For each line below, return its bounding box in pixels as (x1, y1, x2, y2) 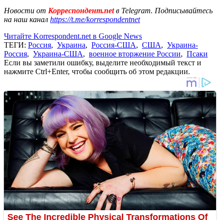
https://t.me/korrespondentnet (50, 15, 140, 24)
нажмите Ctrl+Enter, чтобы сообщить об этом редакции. (4, 67, 190, 76)
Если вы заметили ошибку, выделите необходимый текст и (4, 58, 201, 67)
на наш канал (4, 15, 50, 24)
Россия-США (91, 40, 136, 49)
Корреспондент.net (46, 6, 116, 15)
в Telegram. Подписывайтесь (116, 6, 213, 15)
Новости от (4, 6, 46, 15)
